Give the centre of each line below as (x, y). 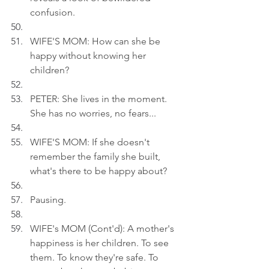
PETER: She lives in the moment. (100, 99)
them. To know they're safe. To (95, 257)
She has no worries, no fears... (93, 113)
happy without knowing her (89, 56)
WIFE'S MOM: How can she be (96, 41)
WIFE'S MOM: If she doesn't (91, 142)
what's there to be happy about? (98, 171)
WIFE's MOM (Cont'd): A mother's (103, 228)
